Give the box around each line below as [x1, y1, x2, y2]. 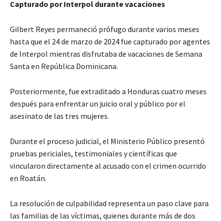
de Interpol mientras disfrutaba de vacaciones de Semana [10, 48, 202, 59]
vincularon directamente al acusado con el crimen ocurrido [10, 160, 206, 171]
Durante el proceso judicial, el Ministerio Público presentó [10, 136, 205, 146]
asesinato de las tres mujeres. [10, 110, 109, 121]
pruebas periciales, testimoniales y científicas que [10, 148, 177, 158]
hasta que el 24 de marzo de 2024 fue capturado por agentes [10, 36, 210, 46]
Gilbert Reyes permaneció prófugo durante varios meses [10, 24, 199, 34]
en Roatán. [10, 173, 46, 183]
